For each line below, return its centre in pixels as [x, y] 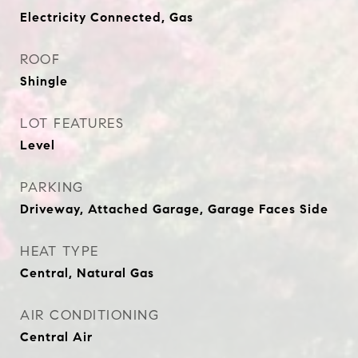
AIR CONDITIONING [89, 315]
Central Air [56, 337]
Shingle [44, 81]
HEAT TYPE [60, 251]
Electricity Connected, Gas [107, 17]
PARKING [52, 187]
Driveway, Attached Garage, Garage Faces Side [174, 209]
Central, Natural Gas [87, 273]
